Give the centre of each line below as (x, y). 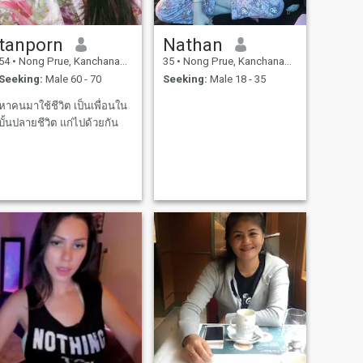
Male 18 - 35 (236, 79)
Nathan (192, 44)
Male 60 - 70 (72, 79)
